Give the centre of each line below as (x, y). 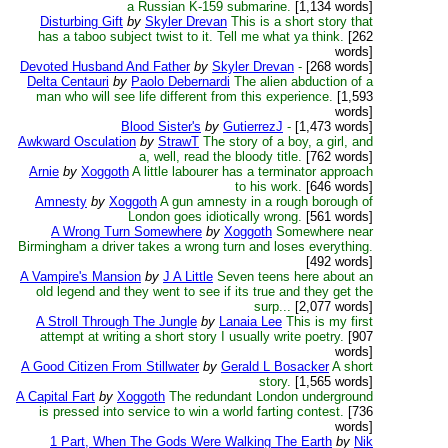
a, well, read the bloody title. (220, 156)
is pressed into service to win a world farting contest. (191, 411)
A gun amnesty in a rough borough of (266, 201)
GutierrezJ (253, 126)
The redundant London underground (271, 396)
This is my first (329, 321)
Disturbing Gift (81, 21)
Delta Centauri (68, 81)
